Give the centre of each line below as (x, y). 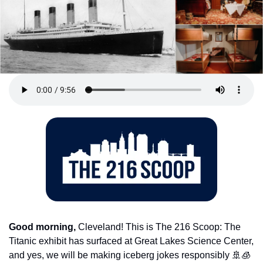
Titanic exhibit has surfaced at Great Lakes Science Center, (131, 241)
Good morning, (42, 227)
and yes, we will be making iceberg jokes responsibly (120, 255)
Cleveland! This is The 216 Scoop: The (158, 227)
